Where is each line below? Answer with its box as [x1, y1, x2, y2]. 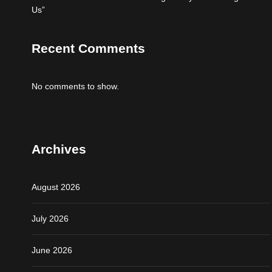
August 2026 [32, 182, 80, 192]
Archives [32, 141, 86, 156]
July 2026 [32, 213, 69, 223]
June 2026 [32, 245, 72, 255]
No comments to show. [32, 81, 119, 91]
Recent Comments [32, 41, 145, 55]
